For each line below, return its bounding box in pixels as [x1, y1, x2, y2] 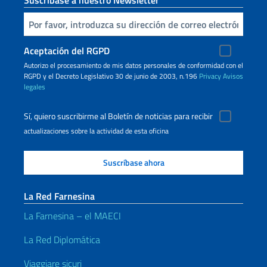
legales [24, 81, 45, 92]
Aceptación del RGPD [24, 44, 110, 58]
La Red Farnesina [24, 189, 95, 203]
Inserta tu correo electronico [26, 16, 33, 30]
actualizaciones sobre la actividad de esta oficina [24, 125, 169, 136]
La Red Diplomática [24, 232, 100, 247]
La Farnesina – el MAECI [24, 209, 121, 223]
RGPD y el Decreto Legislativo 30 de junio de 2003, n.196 [24, 70, 199, 82]
